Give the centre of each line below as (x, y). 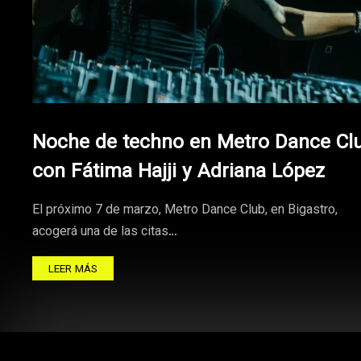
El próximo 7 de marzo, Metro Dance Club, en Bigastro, (185, 211)
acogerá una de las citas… (105, 232)
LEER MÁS (73, 270)
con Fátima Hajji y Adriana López (178, 172)
